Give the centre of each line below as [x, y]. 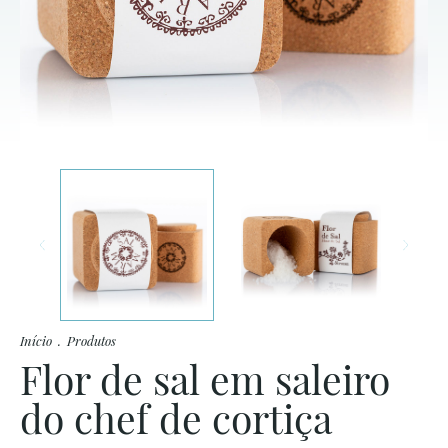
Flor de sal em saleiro [205, 378]
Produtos [91, 340]
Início [36, 340]
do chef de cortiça [176, 417]
